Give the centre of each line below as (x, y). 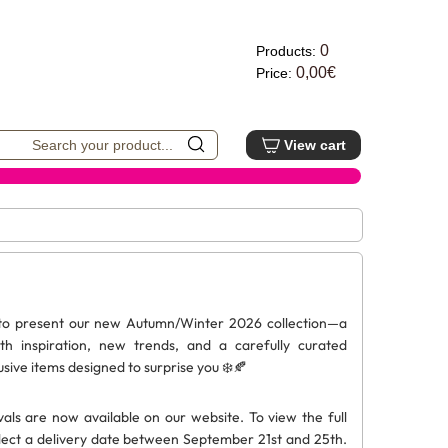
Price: (275, 73)
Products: (287, 51)
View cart (315, 145)
